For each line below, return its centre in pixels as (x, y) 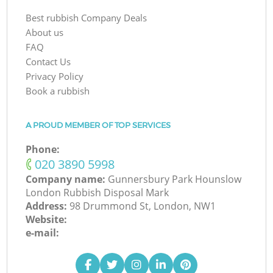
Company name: (67, 179)
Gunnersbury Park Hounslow (175, 179)
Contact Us (48, 62)
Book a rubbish (58, 91)
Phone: (43, 150)
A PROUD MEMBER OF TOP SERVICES (98, 125)
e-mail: (43, 233)
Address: (48, 206)
